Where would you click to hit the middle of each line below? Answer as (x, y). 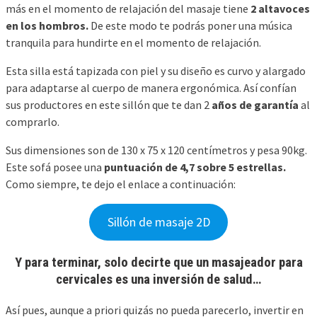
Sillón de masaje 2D (158, 222)
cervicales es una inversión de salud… (158, 279)
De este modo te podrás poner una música (190, 26)
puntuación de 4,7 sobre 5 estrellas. (195, 167)
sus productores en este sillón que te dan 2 (108, 105)
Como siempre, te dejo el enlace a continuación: (121, 184)
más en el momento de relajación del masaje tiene (128, 9)
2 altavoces (280, 9)
